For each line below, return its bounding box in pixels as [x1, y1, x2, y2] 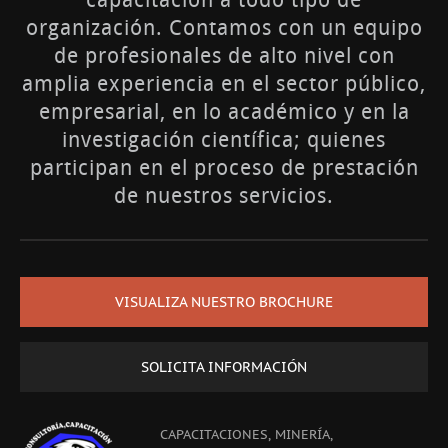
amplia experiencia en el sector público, [22, 69, 426, 97]
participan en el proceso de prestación [29, 153, 419, 181]
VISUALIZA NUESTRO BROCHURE [115, 292, 333, 311]
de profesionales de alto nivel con [53, 41, 395, 69]
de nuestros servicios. [114, 181, 334, 209]
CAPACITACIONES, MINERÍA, [160, 425, 333, 443]
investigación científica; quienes [62, 125, 386, 153]
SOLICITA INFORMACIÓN [141, 357, 307, 376]
